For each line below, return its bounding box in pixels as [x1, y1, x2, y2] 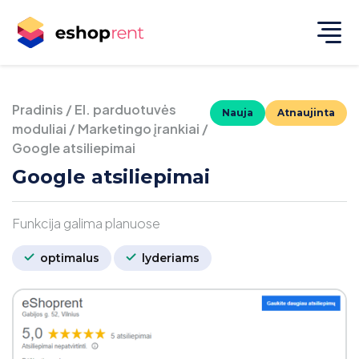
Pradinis [12, 101, 63, 118]
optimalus [37, 251, 99, 265]
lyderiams [139, 251, 200, 265]
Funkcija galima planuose [12, 215, 160, 232]
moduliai [12, 120, 67, 137]
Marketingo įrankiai [78, 120, 200, 137]
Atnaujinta [277, 107, 335, 119]
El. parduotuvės [75, 101, 176, 118]
